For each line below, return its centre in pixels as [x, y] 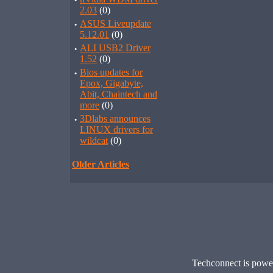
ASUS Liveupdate [115, 23]
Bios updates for [111, 72]
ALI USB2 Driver [115, 48]
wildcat [94, 140]
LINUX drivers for [116, 129]
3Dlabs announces [115, 119]
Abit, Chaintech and [119, 94]
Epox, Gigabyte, [112, 83]
